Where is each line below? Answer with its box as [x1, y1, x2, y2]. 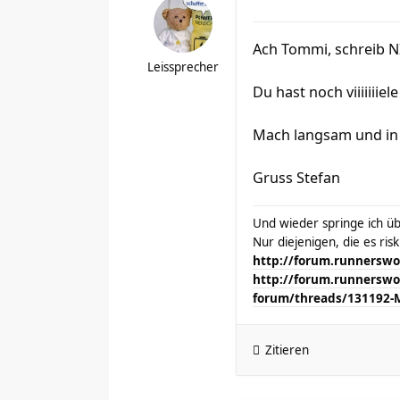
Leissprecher [147, 59, 219, 75]
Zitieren [265, 342, 309, 358]
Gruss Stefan [253, 168, 340, 187]
